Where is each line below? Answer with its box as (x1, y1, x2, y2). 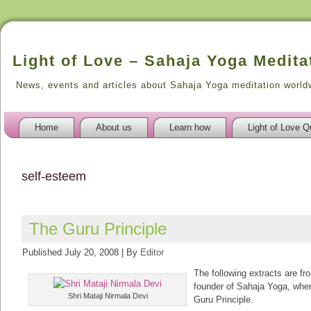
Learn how (169, 122, 210, 133)
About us (96, 122, 132, 133)
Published (22, 247, 62, 258)
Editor (140, 247, 164, 258)
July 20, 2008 (65, 247, 119, 258)
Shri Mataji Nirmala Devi (67, 292, 148, 300)
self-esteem (22, 169, 86, 183)
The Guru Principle (29, 219, 167, 238)
